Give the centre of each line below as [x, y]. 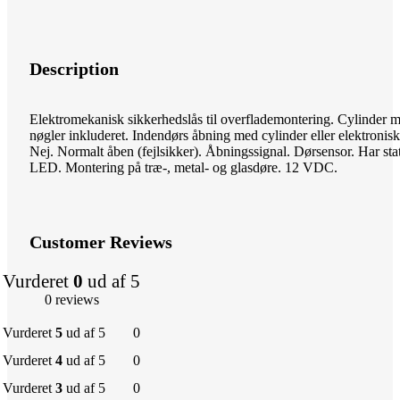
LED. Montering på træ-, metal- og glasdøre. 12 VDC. [183, 168]
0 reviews [71, 299]
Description [74, 69]
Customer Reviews [101, 242]
